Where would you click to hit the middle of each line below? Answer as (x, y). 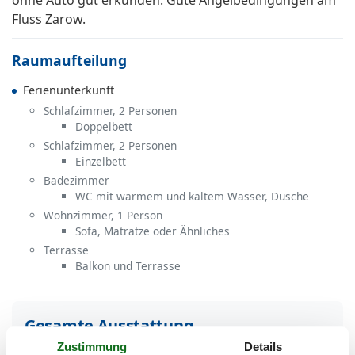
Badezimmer (76, 181)
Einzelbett (101, 162)
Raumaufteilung (69, 61)
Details (263, 346)
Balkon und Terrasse (128, 266)
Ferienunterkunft (69, 90)
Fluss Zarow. (49, 19)
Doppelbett (104, 127)
